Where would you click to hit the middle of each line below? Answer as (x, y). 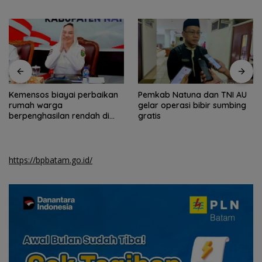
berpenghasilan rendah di (59, 116)
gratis (149, 116)
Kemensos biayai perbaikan (63, 95)
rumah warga (36, 106)
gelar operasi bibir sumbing (192, 106)
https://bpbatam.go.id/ (51, 160)
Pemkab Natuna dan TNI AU (192, 95)
